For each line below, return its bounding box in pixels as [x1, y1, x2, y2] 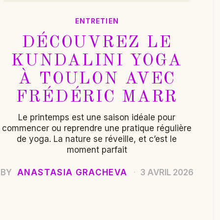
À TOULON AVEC [18, 70, 176, 87]
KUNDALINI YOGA [11, 52, 183, 69]
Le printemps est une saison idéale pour [18, 112, 176, 122]
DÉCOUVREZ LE [21, 34, 173, 51]
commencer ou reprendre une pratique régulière [2, 123, 192, 133]
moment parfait [66, 144, 127, 155]
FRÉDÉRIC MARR [16, 88, 178, 106]
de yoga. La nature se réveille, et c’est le [17, 134, 177, 144]
